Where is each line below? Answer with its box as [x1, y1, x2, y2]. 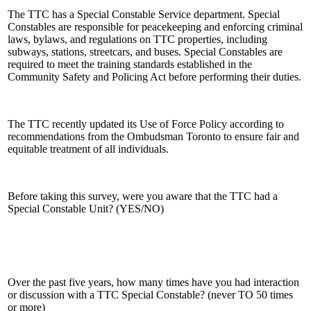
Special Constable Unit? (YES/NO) [8, 202, 164, 215]
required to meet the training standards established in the [8, 58, 252, 70]
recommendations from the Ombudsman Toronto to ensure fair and [8, 130, 299, 142]
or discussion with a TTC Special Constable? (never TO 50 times [8, 288, 293, 301]
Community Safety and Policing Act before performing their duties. [8, 70, 301, 83]
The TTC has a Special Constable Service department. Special [8, 8, 280, 20]
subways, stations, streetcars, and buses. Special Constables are [8, 45, 283, 58]
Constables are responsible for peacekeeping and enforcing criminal [8, 20, 303, 33]
